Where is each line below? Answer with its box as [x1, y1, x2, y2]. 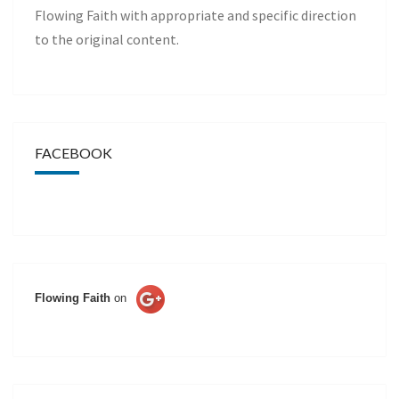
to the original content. [35, 30, 179, 49]
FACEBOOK [35, 144, 112, 162]
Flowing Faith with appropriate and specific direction [35, 6, 356, 25]
